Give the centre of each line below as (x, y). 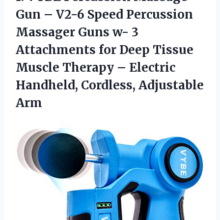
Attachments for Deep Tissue (105, 50)
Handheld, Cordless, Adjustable (110, 85)
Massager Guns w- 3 (77, 32)
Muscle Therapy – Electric (96, 67)
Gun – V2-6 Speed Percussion (104, 14)
